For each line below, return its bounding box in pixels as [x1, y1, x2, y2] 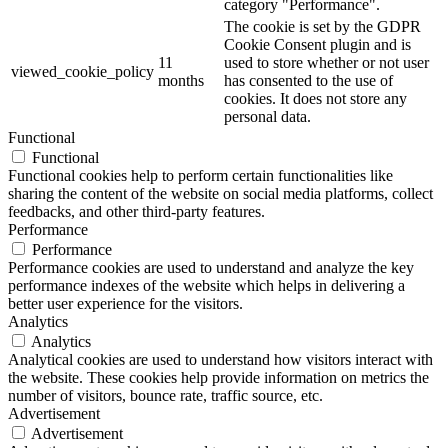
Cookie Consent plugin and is [224, 36, 411, 54]
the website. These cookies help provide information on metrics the [8, 369, 429, 387]
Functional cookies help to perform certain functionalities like [8, 167, 393, 185]
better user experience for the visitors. [8, 295, 243, 313]
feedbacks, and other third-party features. [8, 203, 265, 221]
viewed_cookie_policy [11, 63, 154, 81]
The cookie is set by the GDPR [224, 18, 421, 36]
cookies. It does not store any [224, 90, 407, 108]
